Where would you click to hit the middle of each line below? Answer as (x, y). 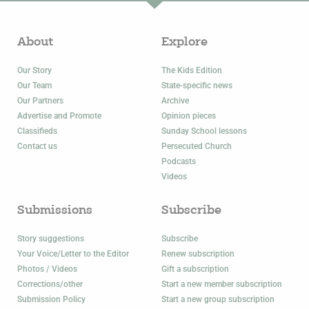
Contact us (37, 147)
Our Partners (40, 101)
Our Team (34, 86)
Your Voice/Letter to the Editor (73, 254)
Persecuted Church (197, 147)
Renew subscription (198, 254)
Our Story (34, 71)
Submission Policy (51, 300)
